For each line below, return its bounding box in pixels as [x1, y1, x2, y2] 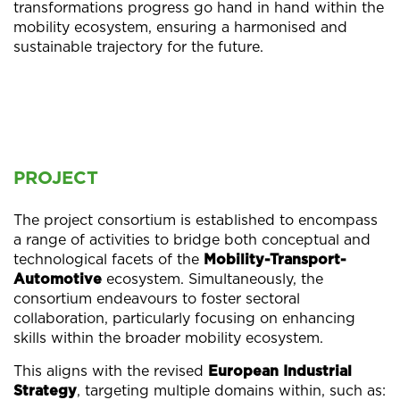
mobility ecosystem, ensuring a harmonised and [13, 20, 347, 35]
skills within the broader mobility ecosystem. [13, 330, 323, 346]
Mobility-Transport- [204, 252, 346, 267]
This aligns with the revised [13, 363, 208, 379]
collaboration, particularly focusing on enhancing [13, 311, 355, 326]
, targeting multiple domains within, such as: [77, 383, 386, 398]
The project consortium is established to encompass [13, 212, 378, 228]
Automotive [13, 271, 102, 287]
